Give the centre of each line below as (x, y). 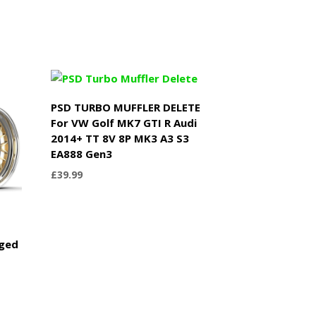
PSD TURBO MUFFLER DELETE (126, 107)
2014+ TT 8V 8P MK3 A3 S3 (120, 138)
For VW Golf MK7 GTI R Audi (124, 122)
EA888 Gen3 (82, 153)
